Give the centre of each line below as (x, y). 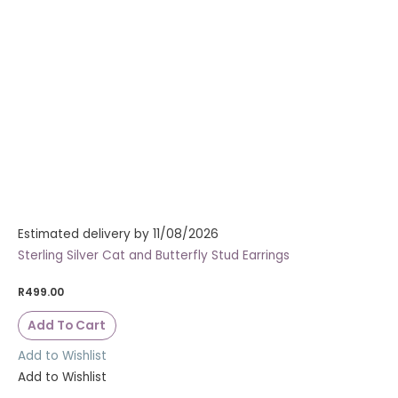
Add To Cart (67, 325)
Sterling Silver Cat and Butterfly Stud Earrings (154, 256)
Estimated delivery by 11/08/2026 (118, 235)
